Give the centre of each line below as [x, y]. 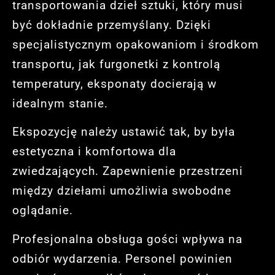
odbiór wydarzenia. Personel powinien [122, 258]
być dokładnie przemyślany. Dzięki [112, 25]
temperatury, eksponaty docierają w [114, 83]
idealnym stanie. [60, 103]
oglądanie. [43, 211]
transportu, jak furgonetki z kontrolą [116, 64]
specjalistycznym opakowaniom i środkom [136, 44]
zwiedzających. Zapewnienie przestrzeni [128, 171]
